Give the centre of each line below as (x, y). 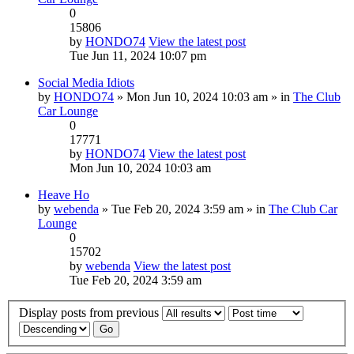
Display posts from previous (90, 313)
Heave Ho (64, 194)
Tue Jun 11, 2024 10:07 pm (138, 55)
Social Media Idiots (86, 82)
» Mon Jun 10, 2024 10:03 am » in (203, 96)
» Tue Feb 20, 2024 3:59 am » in (184, 209)
